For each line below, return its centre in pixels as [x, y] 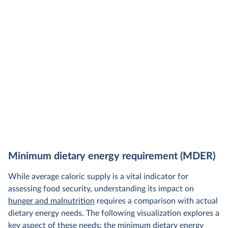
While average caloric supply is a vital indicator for [98, 177]
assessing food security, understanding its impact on [101, 189]
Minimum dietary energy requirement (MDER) [112, 156]
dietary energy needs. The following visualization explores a [114, 213]
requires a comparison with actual [156, 201]
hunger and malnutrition [51, 201]
